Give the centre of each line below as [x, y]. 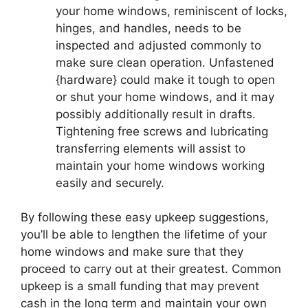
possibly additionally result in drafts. [156, 114]
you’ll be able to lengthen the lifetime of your [144, 235]
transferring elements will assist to [151, 148]
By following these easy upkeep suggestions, [145, 218]
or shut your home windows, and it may [165, 97]
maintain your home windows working [160, 165]
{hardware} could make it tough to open [165, 79]
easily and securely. [110, 183]
